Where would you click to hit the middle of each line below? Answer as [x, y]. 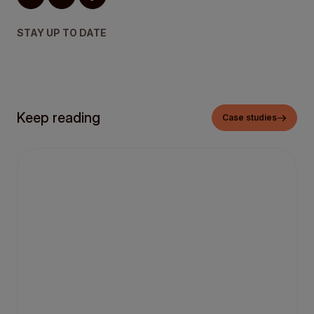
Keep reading [59, 117]
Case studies [250, 117]
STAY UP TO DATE [62, 32]
